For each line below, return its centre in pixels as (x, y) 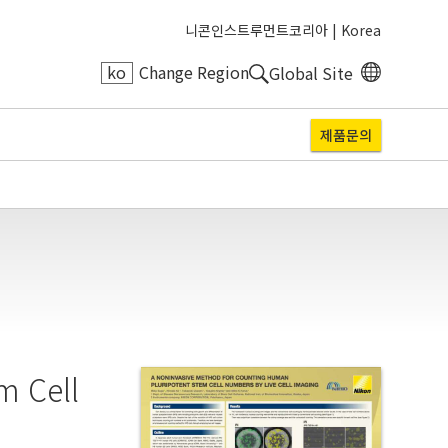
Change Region (193, 71)
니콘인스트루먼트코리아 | (260, 29)
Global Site (310, 72)
